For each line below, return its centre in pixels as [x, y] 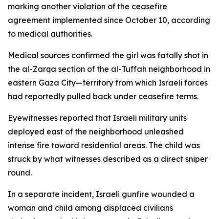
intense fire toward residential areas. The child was [104, 145]
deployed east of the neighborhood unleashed [96, 131]
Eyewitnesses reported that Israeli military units [97, 118]
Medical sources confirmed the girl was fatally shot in [108, 55]
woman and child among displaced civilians [90, 208]
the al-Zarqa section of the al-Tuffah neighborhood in [109, 69]
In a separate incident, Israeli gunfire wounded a [101, 194]
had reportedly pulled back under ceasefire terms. [103, 96]
